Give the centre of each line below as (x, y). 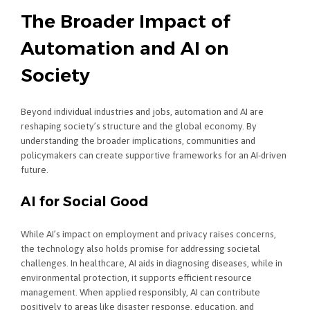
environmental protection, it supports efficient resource (136, 278)
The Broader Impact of (126, 21)
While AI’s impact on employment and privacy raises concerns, (148, 234)
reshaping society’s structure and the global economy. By (139, 126)
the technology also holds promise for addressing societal (140, 249)
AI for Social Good (85, 201)
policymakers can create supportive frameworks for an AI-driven (154, 155)
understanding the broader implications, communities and (138, 141)
